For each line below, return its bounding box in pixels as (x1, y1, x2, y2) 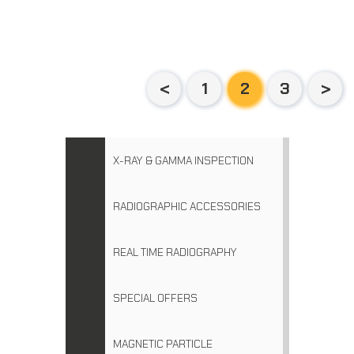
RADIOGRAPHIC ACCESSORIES (112, 199, 261, 214)
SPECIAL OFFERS (112, 291, 198, 306)
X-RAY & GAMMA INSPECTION (112, 153, 254, 168)
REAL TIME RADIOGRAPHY (112, 245, 237, 260)
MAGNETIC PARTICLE (112, 337, 213, 352)
